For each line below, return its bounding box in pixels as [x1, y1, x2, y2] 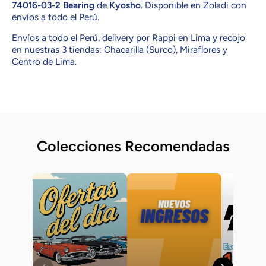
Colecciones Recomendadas [36, 137, 230, 155]
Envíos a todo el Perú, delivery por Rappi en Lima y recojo [12, 32, 245, 43]
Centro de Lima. [12, 56, 77, 67]
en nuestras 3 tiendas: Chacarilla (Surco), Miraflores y [12, 44, 227, 55]
